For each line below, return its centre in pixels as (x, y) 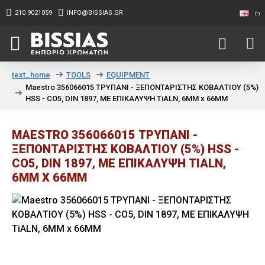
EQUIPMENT (128, 75)
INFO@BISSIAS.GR (95, 13)
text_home (31, 75)
